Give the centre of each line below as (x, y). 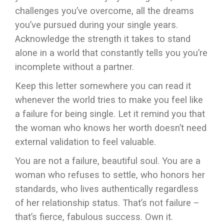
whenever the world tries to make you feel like (109, 100)
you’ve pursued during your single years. (96, 25)
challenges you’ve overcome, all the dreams (104, 11)
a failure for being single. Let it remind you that (110, 114)
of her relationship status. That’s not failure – (107, 203)
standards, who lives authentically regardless (107, 189)
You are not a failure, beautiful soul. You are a (108, 161)
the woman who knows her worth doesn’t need (111, 128)
